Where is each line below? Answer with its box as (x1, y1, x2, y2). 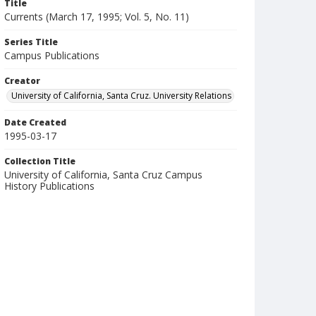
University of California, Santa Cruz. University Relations (11, 90, 231, 102)
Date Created (4, 116, 66, 128)
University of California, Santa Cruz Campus (4, 168, 202, 181)
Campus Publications (4, 49, 99, 62)
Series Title (4, 36, 58, 48)
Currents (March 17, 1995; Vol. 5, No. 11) (4, 10, 189, 23)
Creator (4, 75, 40, 87)
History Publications (4, 179, 95, 193)
